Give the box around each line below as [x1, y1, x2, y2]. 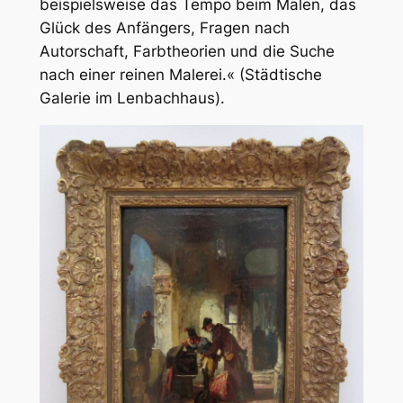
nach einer [39, 66, 120, 85]
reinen [119, 66, 165, 85]
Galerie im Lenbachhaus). [39, 89, 225, 108]
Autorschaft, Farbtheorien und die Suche [39, 42, 335, 61]
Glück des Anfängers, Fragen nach [39, 19, 290, 38]
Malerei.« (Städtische [164, 66, 322, 85]
